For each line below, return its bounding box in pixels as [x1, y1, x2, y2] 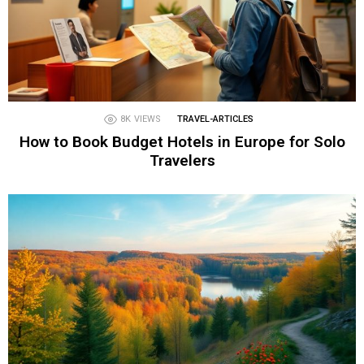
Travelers [149, 151, 215, 171]
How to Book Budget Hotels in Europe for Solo [19, 132, 345, 152]
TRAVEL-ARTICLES [177, 114, 253, 125]
